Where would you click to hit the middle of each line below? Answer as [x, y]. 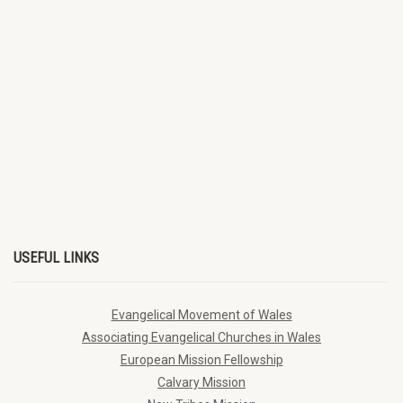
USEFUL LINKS [56, 257]
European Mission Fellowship [201, 359]
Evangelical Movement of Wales [201, 314]
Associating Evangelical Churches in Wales [201, 337]
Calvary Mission [201, 382]
